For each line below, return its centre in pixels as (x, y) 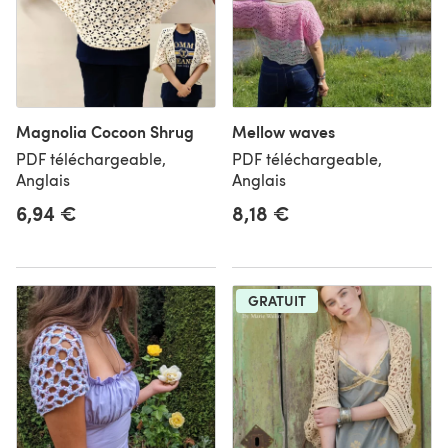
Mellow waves (283, 131)
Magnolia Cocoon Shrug (105, 131)
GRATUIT (277, 300)
